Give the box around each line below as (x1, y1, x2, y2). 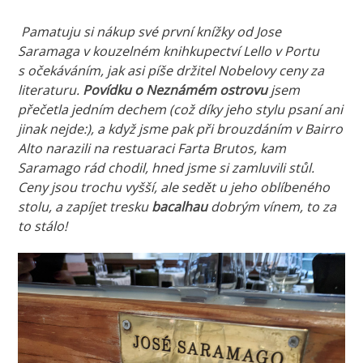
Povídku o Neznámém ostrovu (83, 80, 268, 99)
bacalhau (152, 197, 208, 216)
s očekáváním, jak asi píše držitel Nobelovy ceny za (18, 61, 325, 79)
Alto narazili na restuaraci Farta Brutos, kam (18, 139, 287, 157)
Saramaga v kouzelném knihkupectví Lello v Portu (18, 41, 320, 60)
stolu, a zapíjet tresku (18, 197, 152, 216)
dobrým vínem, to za (207, 197, 337, 216)
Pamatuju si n (18, 22, 105, 41)
